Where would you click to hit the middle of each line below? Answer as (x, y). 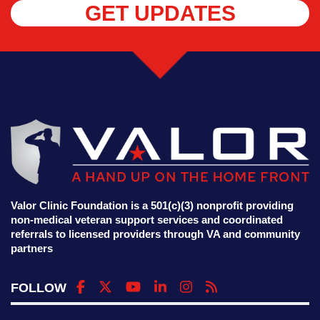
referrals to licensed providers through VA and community (155, 234)
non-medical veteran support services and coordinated (147, 220)
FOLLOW (39, 288)
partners (32, 248)
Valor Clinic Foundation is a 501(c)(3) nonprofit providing (152, 205)
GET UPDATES (160, 14)
